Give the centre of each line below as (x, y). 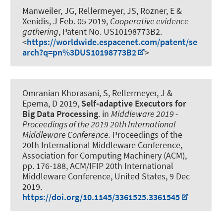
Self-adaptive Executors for (134, 103)
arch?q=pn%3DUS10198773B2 (79, 52)
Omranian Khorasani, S (65, 93)
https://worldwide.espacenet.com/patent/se (112, 42)
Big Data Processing (60, 113)
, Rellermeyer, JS (105, 10)
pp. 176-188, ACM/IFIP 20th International (98, 166)
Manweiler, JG (48, 10)
